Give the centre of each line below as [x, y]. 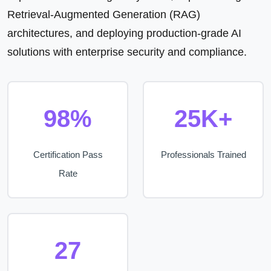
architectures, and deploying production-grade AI [124, 33]
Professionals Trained [203, 155]
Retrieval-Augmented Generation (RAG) [104, 15]
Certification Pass [68, 155]
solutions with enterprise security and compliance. [127, 52]
